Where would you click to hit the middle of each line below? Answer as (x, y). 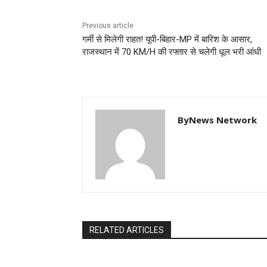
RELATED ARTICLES (127, 230)
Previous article (108, 26)
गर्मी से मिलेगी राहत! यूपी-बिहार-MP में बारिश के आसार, (167, 40)
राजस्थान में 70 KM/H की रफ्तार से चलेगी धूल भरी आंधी (172, 52)
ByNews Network (217, 120)
